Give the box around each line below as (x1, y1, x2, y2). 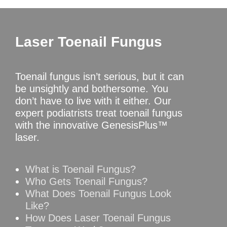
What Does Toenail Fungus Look (25, 187, 171, 199)
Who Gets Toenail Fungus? (25, 175, 147, 187)
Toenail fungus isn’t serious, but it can (15, 70, 184, 82)
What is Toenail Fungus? (25, 163, 136, 175)
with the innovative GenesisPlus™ (15, 119, 168, 131)
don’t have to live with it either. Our (15, 95, 171, 106)
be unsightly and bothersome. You (15, 83, 168, 94)
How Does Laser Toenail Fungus (25, 212, 171, 223)
